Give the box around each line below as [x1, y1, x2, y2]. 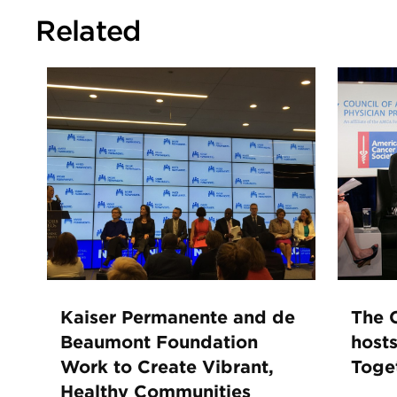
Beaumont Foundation [59, 333, 258, 352]
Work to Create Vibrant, [59, 358, 274, 377]
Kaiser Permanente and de [59, 308, 295, 327]
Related [35, 17, 141, 46]
